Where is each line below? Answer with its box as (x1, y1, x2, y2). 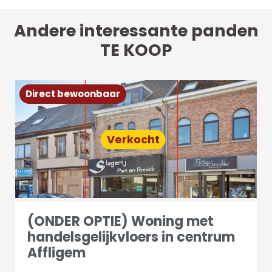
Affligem (27, 243, 86, 262)
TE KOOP (100, 38, 172, 61)
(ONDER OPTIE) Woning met (27, 211, 214, 231)
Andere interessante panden (13, 19, 259, 42)
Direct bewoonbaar (25, 87, 121, 100)
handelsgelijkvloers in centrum (27, 227, 236, 246)
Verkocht (106, 131, 160, 147)
